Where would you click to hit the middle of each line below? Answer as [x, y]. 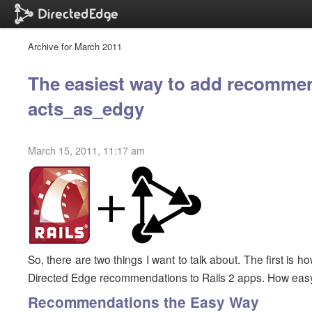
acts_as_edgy [86, 108]
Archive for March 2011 [75, 46]
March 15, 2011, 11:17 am [86, 150]
